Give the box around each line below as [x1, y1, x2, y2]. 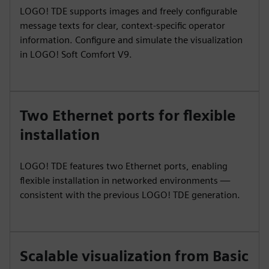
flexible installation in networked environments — [20, 175, 230, 186]
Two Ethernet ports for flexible [20, 107, 235, 124]
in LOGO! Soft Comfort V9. [20, 49, 132, 60]
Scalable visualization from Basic [20, 247, 249, 265]
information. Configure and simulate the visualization [20, 34, 243, 46]
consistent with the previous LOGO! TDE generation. [20, 189, 240, 201]
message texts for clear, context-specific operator [20, 20, 225, 31]
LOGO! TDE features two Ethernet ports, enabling [20, 160, 228, 172]
